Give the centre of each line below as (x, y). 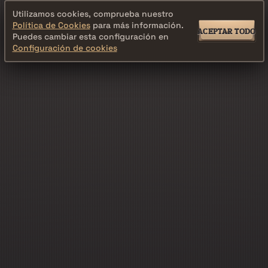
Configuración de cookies (65, 48)
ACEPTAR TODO (227, 31)
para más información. (137, 25)
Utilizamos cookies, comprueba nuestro (93, 14)
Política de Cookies (51, 25)
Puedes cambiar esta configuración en (90, 36)
